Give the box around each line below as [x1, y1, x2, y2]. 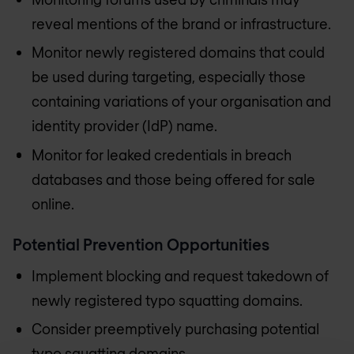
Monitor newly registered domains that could [32, 43, 325, 62]
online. [32, 194, 74, 213]
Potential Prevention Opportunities [13, 234, 269, 254]
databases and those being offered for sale [32, 170, 315, 188]
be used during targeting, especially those [32, 68, 306, 86]
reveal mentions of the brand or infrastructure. [32, 14, 331, 32]
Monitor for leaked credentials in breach [32, 145, 292, 164]
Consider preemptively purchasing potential [32, 320, 319, 338]
